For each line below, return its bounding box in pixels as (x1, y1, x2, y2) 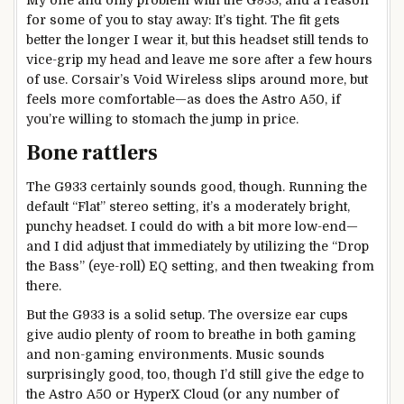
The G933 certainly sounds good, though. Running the (26, 179, 367, 194)
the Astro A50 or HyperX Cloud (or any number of (26, 386, 339, 401)
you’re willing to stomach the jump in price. (26, 112, 298, 127)
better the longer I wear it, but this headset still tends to (26, 32, 369, 48)
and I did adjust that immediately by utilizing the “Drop (26, 238, 369, 253)
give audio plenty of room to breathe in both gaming (26, 326, 356, 342)
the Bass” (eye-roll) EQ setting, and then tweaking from (26, 258, 374, 273)
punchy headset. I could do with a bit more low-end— (26, 218, 358, 234)
